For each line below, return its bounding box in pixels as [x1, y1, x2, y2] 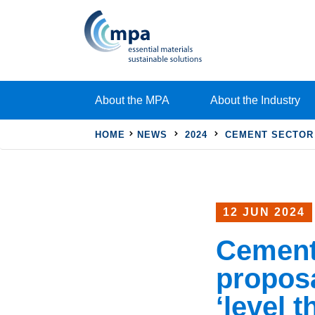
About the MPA [95, 94, 169, 106]
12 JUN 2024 [223, 206, 305, 218]
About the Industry [210, 94, 301, 106]
